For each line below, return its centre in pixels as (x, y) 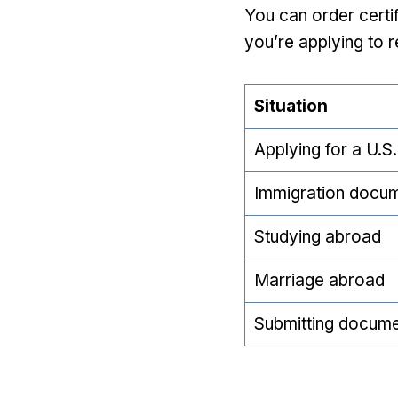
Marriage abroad (319, 280)
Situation (291, 106)
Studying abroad (317, 237)
